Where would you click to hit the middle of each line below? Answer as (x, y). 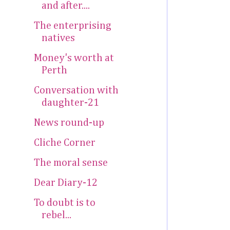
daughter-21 (70, 103)
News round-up (69, 123)
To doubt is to (65, 203)
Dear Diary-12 (66, 183)
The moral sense (71, 163)
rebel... (56, 215)
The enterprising (73, 26)
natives (58, 38)
